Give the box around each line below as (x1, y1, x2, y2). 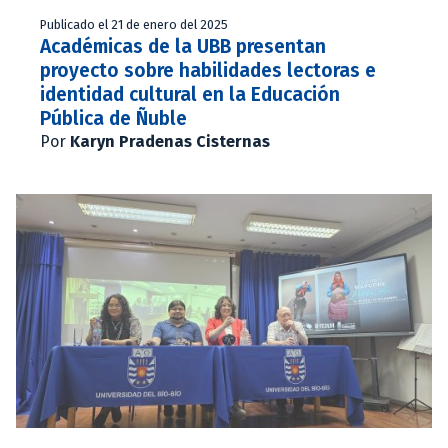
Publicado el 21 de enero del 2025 (40, 16, 228, 32)
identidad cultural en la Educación (40, 82, 340, 106)
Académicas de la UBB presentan (40, 34, 326, 58)
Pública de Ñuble (40, 106, 187, 130)
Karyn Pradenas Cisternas (70, 131, 270, 151)
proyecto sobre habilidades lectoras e (40, 58, 376, 82)
